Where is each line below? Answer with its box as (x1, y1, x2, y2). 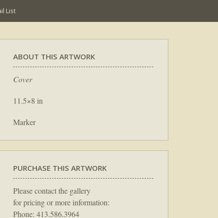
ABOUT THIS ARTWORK (13, 52, 95, 61)
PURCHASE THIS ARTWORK (13, 163, 107, 173)
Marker (13, 116, 36, 127)
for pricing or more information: (13, 197, 109, 207)
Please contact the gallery (13, 185, 91, 196)
